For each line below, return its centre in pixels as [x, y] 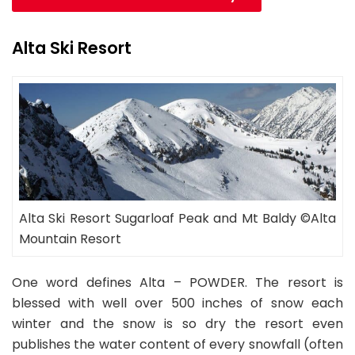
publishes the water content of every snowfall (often [177, 344]
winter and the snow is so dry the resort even [177, 323]
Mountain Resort [70, 239]
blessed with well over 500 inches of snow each [177, 303]
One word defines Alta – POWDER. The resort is [177, 282]
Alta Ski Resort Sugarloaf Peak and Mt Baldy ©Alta [177, 218]
